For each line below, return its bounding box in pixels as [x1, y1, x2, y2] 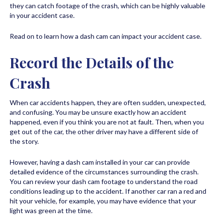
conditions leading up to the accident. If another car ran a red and [10, 186, 206, 195]
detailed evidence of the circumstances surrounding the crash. [10, 167, 199, 176]
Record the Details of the [10, 52, 174, 72]
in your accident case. [10, 11, 76, 19]
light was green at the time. [10, 206, 94, 215]
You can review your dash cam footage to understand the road [10, 177, 198, 186]
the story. [10, 137, 40, 145]
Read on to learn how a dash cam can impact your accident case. [10, 31, 201, 40]
